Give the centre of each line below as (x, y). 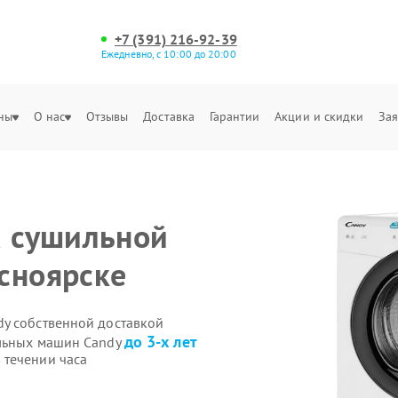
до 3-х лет (160, 341)
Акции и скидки (319, 116)
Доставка (169, 116)
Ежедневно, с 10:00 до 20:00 (169, 54)
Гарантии (235, 116)
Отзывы (107, 116)
